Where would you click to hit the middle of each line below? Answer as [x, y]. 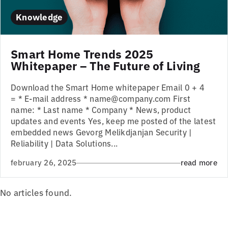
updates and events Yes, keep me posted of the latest [113, 121]
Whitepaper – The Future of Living [106, 65]
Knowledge [39, 17]
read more [199, 162]
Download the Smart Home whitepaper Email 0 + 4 [108, 87]
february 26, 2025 [44, 162]
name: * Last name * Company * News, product [101, 110]
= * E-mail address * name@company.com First [101, 98]
